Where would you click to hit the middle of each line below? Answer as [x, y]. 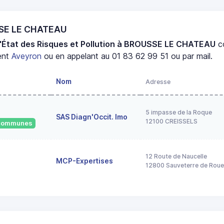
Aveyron [27, 56]
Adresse [158, 81]
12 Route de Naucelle [176, 156]
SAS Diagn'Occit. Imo [92, 116]
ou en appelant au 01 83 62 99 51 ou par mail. [127, 56]
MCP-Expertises [84, 160]
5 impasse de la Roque [179, 112]
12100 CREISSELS [171, 121]
